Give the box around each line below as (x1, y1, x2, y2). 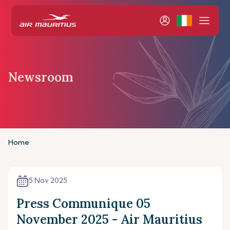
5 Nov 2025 (29, 176, 67, 185)
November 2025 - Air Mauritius (16, 212, 202, 227)
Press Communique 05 (16, 196, 150, 212)
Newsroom (8, 69, 73, 85)
